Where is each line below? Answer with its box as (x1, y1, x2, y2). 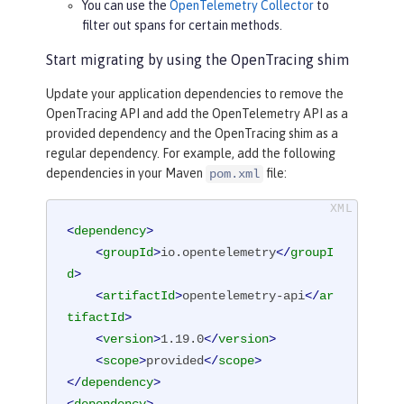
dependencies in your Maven (46, 166, 206, 181)
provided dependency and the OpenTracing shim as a (46, 126, 338, 142)
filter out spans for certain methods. (82, 18, 282, 33)
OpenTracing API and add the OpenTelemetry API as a (46, 106, 348, 122)
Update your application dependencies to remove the (46, 87, 344, 102)
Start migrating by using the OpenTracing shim (46, 51, 349, 69)
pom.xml (209, 167, 260, 182)
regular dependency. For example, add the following (46, 146, 335, 161)
